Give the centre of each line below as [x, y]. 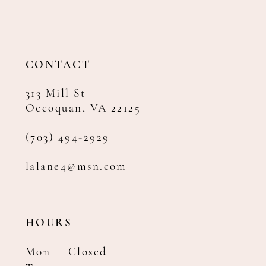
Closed [88, 253]
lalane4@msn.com [76, 167]
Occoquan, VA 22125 [83, 109]
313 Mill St [56, 94]
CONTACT [58, 66]
